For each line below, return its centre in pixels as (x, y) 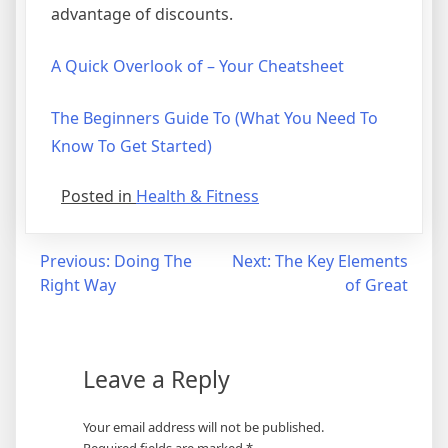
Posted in (98, 196)
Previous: (75, 261)
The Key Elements (341, 261)
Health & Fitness (197, 196)
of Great (376, 285)
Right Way (78, 285)
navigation (74, 302)
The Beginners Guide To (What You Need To (214, 118)
